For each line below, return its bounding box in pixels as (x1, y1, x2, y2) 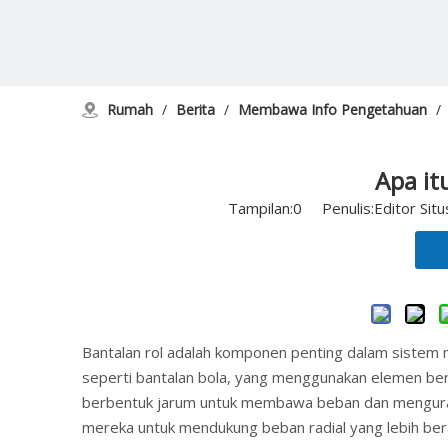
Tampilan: (228, 198, 293, 218)
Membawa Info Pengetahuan (238, 100, 427, 119)
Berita (176, 100, 215, 119)
